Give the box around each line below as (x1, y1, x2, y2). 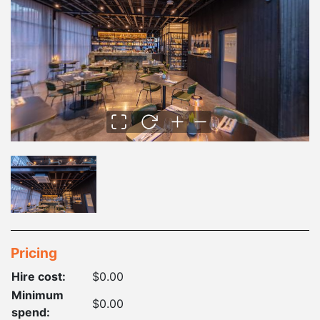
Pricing (11, 244, 57, 261)
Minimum (11, 287, 64, 302)
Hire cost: (11, 269, 66, 284)
